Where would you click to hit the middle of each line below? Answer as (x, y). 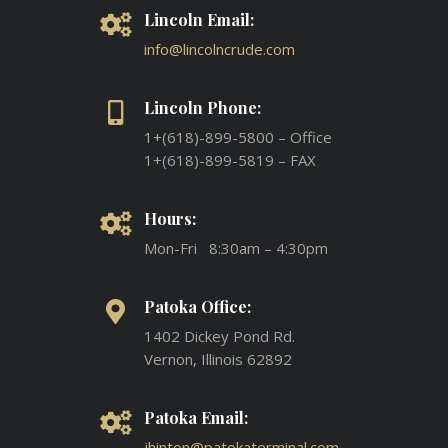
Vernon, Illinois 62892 (218, 358)
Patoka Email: (196, 417)
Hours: (170, 218)
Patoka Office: (197, 306)
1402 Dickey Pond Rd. (219, 335)
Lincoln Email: (199, 19)
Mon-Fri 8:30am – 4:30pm (236, 247)
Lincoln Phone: (202, 107)
